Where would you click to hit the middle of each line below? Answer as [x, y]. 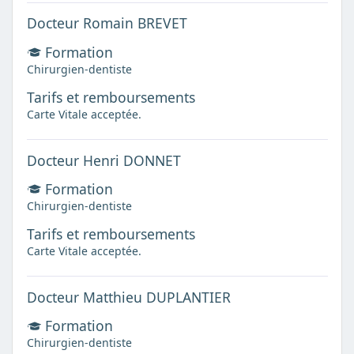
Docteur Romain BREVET [107, 23]
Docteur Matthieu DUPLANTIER [128, 297]
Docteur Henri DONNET [104, 160]
